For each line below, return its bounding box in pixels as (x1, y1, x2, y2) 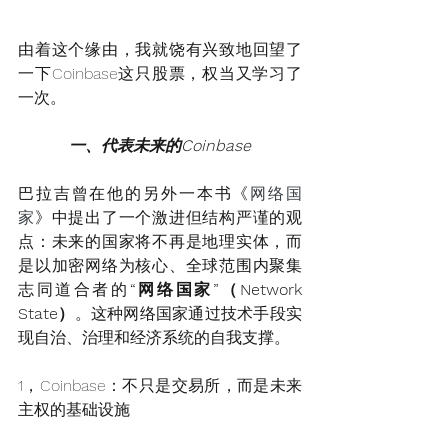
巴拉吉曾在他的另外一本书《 (18, 184, 251, 204)
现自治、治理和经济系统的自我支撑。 (18, 328, 290, 348)
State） (18, 304, 75, 324)
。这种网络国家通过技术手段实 (74, 304, 303, 324)
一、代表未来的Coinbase (69, 136, 251, 156)
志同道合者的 (18, 280, 130, 300)
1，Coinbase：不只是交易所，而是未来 (18, 376, 302, 396)
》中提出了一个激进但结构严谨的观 (34, 208, 302, 228)
